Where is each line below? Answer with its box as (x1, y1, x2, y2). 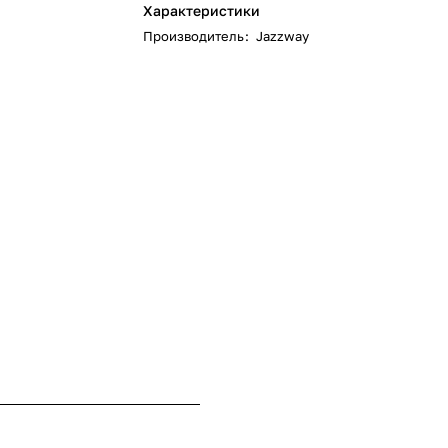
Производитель (143, 28, 245, 44)
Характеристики (143, 2, 261, 19)
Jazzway (256, 28, 310, 44)
